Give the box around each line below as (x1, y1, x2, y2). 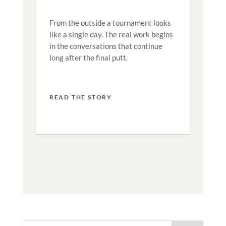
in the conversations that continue (49, 41, 162, 50)
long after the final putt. (49, 52, 128, 62)
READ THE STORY (49, 93, 112, 101)
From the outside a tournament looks (49, 18, 171, 27)
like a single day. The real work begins (49, 29, 173, 39)
